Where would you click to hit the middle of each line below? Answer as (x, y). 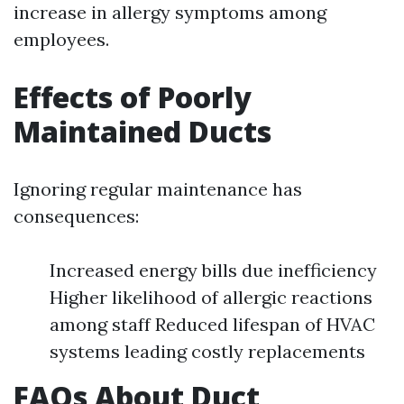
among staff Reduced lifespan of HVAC (212, 324)
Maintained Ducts (142, 131)
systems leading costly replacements (207, 351)
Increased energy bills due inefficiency (213, 270)
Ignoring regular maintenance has (158, 188)
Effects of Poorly (133, 96)
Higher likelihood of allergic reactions (211, 297)
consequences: (76, 216)
